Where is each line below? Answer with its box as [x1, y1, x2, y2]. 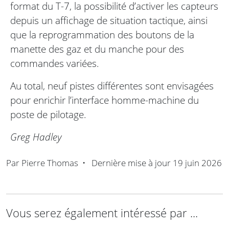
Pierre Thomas [21, 157, 78, 169]
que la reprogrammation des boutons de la [10, 28, 194, 42]
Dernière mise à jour [89, 157, 173, 169]
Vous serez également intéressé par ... [6, 205, 198, 221]
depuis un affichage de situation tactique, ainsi [10, 13, 208, 28]
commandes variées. [10, 56, 99, 71]
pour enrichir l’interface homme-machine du [10, 93, 199, 107]
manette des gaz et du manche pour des [10, 42, 184, 56]
